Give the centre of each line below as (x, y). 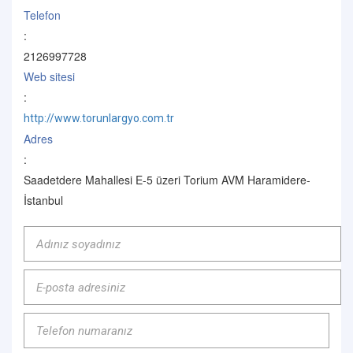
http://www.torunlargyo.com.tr (99, 118)
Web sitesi (49, 76)
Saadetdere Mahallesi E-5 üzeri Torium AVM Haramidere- (167, 180)
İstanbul (43, 200)
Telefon (42, 15)
